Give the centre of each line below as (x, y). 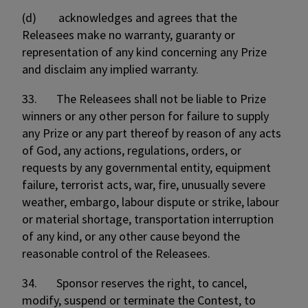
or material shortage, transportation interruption (148, 219)
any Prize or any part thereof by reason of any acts (152, 133)
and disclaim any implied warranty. (110, 69)
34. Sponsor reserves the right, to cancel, (134, 283)
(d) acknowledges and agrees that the (130, 18)
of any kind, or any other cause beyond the (131, 236)
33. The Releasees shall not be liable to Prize (144, 99)
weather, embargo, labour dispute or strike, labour (151, 202)
